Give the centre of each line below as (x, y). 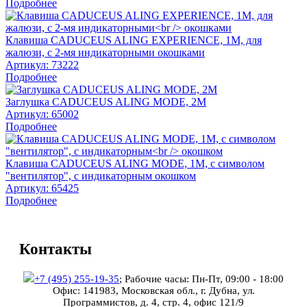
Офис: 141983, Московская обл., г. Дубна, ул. (153, 290)
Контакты (56, 249)
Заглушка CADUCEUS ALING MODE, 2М (106, 102)
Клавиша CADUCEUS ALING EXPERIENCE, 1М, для (134, 40)
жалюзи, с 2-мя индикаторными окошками (105, 53)
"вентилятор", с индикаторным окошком (101, 176)
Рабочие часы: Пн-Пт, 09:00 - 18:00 (204, 279)
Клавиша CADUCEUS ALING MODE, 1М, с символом (135, 164)
